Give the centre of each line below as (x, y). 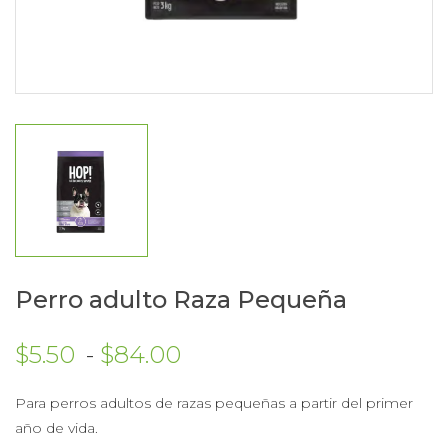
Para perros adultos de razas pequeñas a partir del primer (214, 403)
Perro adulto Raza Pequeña (181, 300)
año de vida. (56, 428)
